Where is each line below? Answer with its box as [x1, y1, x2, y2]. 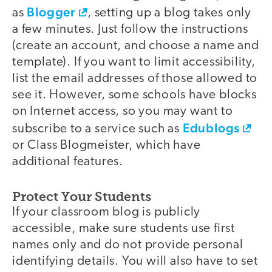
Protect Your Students [12, 188, 151, 204]
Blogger [27, 4, 76, 20]
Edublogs [182, 120, 240, 136]
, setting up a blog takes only [87, 7, 252, 20]
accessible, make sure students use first [12, 222, 235, 235]
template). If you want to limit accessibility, [12, 56, 256, 69]
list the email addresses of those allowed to [12, 72, 258, 86]
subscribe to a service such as [12, 123, 183, 136]
